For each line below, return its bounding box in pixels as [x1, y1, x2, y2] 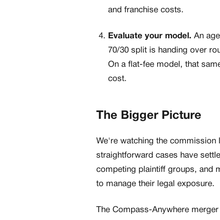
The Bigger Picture [96, 110, 201, 122]
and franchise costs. [108, 6, 184, 14]
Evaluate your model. [108, 32, 192, 40]
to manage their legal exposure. [96, 180, 215, 188]
